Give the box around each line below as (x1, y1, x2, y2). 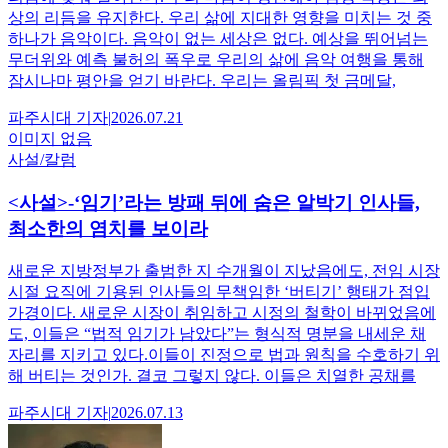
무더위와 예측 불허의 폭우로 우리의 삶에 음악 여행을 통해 (8, 51, 424, 69)
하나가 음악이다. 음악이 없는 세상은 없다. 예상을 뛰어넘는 (8, 30, 428, 48)
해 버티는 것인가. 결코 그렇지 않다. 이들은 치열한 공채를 (8, 366, 416, 384)
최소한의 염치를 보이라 (8, 218, 208, 240)
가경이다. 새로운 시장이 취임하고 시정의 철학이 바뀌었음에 (8, 303, 436, 321)
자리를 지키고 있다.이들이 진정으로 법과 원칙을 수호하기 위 (8, 345, 440, 363)
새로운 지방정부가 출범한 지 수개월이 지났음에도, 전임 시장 (8, 261, 440, 279)
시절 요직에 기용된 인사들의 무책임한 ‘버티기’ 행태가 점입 (8, 282, 430, 300)
